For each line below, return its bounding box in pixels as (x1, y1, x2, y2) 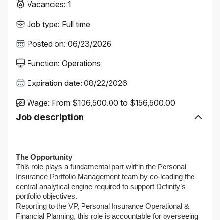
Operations (62, 58, 101, 68)
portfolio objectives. (16, 192, 77, 200)
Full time (62, 19, 90, 29)
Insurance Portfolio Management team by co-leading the (16, 173, 194, 181)
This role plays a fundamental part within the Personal (16, 163, 186, 171)
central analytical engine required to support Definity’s (16, 183, 186, 191)
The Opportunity (16, 153, 72, 161)
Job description (16, 112, 84, 122)
